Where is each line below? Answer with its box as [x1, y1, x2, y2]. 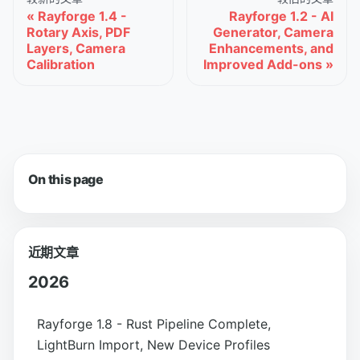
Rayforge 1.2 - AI [229, 7, 333, 24]
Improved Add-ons [203, 55, 322, 72]
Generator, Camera [213, 23, 333, 40]
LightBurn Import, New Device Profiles [36, 336, 270, 353]
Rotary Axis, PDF [27, 23, 130, 40]
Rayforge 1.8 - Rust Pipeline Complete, [36, 315, 271, 332]
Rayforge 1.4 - [38, 7, 127, 24]
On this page [27, 170, 104, 187]
